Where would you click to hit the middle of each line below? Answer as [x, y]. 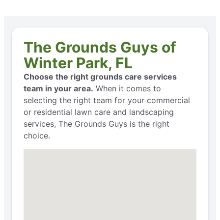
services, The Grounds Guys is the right [96, 124]
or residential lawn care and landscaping [99, 112]
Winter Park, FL [78, 63]
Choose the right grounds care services [100, 76]
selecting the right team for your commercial [107, 100]
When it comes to [127, 88]
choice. [37, 135]
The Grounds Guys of [100, 47]
